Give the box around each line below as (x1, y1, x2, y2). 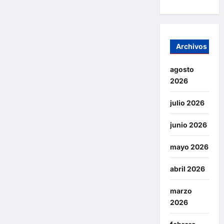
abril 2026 (169, 164, 205, 173)
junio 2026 (169, 120, 207, 129)
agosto (169, 65, 194, 74)
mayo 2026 (169, 142, 208, 151)
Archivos (175, 42, 207, 51)
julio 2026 (169, 98, 204, 107)
